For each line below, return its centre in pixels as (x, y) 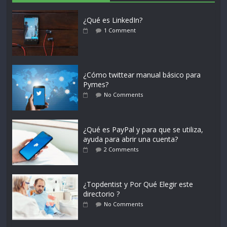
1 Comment (120, 30)
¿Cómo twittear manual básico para (142, 74)
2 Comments (121, 149)
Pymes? (96, 84)
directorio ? (102, 194)
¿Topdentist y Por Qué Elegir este (138, 184)
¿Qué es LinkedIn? (113, 20)
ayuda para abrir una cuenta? (131, 139)
